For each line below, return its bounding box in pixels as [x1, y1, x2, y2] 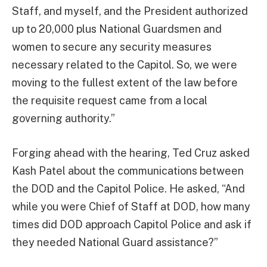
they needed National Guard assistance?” [12, 235, 218, 249]
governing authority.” [12, 112, 115, 125]
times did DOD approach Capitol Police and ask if [12, 218, 252, 231]
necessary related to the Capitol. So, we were [12, 58, 237, 72]
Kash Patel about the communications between [12, 164, 244, 177]
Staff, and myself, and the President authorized [12, 5, 248, 18]
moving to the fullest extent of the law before [12, 76, 238, 89]
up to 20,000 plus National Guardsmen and [12, 23, 222, 36]
